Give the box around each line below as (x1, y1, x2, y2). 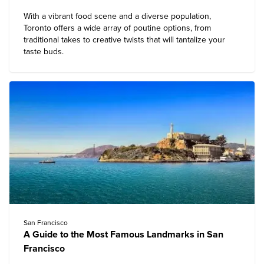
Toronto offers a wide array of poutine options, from (24, 23, 211, 33)
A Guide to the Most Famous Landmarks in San (24, 229, 223, 240)
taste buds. (24, 47, 64, 57)
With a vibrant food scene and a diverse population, (24, 11, 211, 21)
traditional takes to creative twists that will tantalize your (24, 35, 225, 45)
